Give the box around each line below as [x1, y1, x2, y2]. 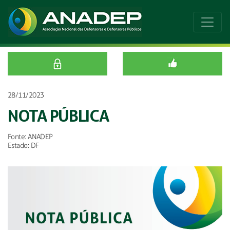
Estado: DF [8, 141, 39, 150]
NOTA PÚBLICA [8, 106, 109, 126]
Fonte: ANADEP [8, 132, 53, 141]
